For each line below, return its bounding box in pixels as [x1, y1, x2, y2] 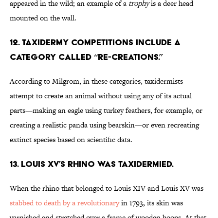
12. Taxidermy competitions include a [10, 37, 181, 48]
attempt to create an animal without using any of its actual [10, 91, 192, 101]
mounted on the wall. [10, 13, 76, 23]
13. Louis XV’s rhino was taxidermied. [10, 159, 174, 169]
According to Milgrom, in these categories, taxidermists [10, 76, 183, 87]
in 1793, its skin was [119, 198, 183, 208]
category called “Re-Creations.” [10, 52, 163, 62]
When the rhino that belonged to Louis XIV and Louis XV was [10, 183, 203, 194]
